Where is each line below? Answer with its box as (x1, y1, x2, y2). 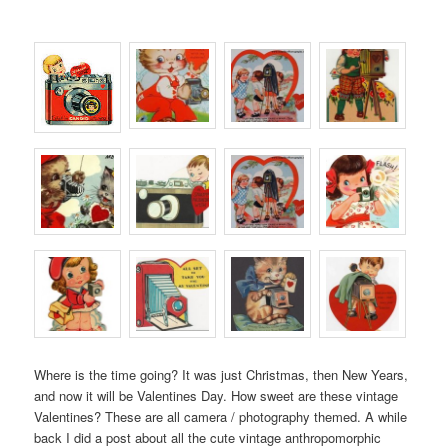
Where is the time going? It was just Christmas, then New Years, (34, 364, 409, 384)
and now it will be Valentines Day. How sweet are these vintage (34, 385, 399, 405)
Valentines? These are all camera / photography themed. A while (34, 406, 408, 426)
